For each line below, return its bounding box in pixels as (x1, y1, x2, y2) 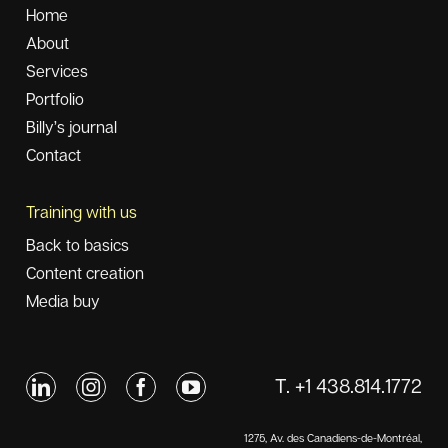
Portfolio (25, 88, 84, 109)
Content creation (25, 262, 144, 283)
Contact (25, 144, 81, 165)
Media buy (25, 290, 100, 311)
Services (25, 60, 88, 81)
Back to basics (25, 234, 129, 255)
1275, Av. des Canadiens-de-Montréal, (244, 431, 423, 445)
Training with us (25, 201, 137, 222)
